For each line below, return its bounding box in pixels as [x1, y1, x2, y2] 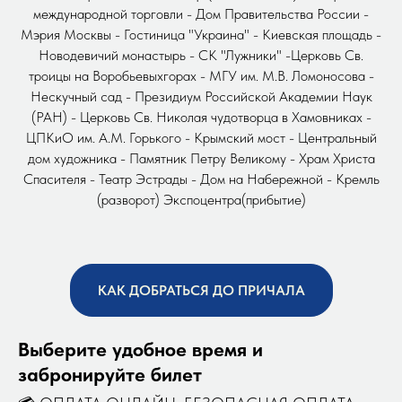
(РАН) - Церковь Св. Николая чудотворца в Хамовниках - [31, 108, 371, 126]
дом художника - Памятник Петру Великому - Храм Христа [27, 149, 375, 167]
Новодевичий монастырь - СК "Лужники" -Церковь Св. [39, 46, 363, 64]
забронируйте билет [18, 363, 202, 387]
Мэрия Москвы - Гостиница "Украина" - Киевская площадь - [21, 25, 381, 43]
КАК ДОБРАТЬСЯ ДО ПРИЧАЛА [97, 281, 305, 299]
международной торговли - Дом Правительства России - [33, 4, 369, 22]
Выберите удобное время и [18, 337, 263, 362]
